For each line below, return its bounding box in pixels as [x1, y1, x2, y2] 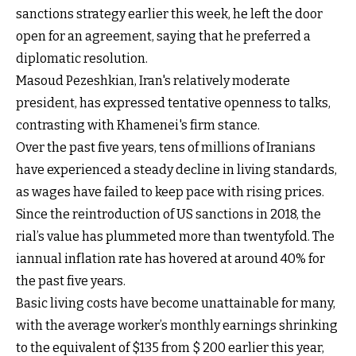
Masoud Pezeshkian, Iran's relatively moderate [16, 72, 290, 88]
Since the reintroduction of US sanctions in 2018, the [16, 206, 321, 222]
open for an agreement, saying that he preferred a [16, 28, 311, 44]
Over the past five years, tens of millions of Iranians [16, 139, 315, 155]
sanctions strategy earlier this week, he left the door [16, 6, 323, 21]
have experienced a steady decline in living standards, [16, 161, 337, 177]
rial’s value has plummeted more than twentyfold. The [16, 228, 335, 244]
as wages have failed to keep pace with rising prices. [16, 184, 324, 199]
